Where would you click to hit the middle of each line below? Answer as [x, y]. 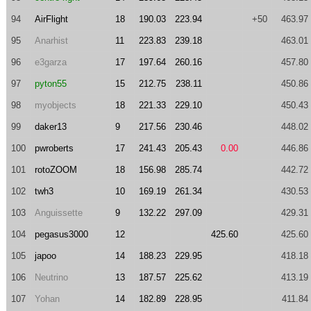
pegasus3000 [61, 234]
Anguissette [58, 213]
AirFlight [51, 19]
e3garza [50, 62]
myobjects [55, 105]
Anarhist [51, 41]
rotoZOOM [56, 170]
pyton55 [50, 84]
